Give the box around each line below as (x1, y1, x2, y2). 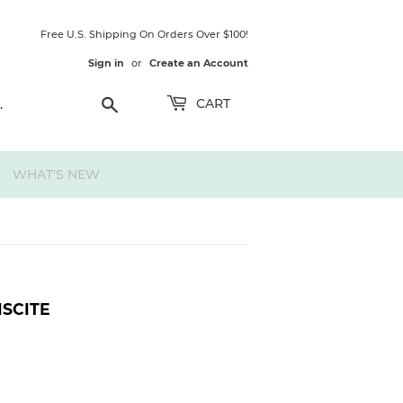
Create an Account (149, 57, 248, 69)
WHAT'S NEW (13, 166, 100, 183)
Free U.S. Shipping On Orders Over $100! (40, 28, 248, 40)
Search (119, 94, 159, 108)
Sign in (88, 57, 124, 69)
